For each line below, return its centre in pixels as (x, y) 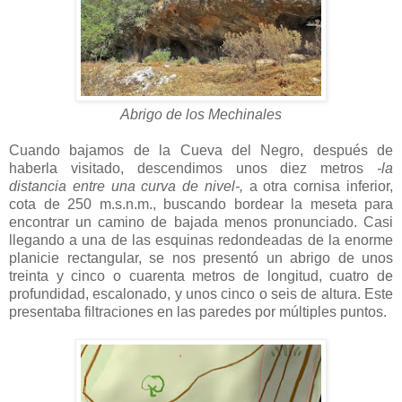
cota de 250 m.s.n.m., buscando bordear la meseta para (201, 204)
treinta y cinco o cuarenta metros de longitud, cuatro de (201, 275)
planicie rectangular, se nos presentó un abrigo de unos (201, 258)
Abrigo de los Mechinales (201, 114)
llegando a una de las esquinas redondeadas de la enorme (201, 240)
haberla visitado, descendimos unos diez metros (193, 168)
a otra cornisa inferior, (318, 186)
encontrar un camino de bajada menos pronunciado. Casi (201, 222)
